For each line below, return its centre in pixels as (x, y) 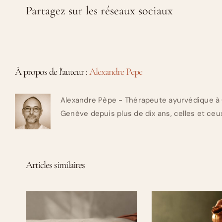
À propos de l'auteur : (52, 72)
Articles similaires (55, 165)
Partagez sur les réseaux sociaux (99, 10)
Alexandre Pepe (116, 72)
